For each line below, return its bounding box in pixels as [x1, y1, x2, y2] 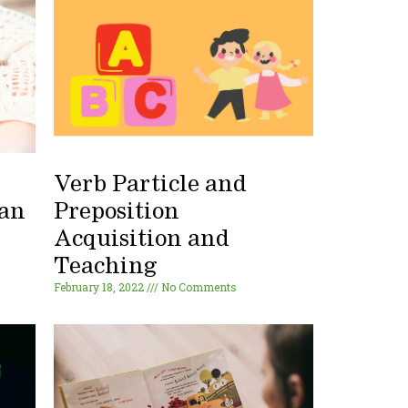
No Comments [158, 280, 238, 295]
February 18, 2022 [54, 280, 148, 295]
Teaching [54, 256, 158, 279]
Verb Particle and [54, 174, 247, 197]
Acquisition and [54, 229, 229, 251]
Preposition [54, 201, 180, 224]
